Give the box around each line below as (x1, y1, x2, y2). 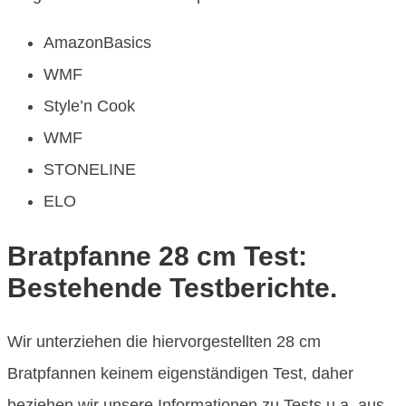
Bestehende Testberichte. (7, 272, 337, 303)
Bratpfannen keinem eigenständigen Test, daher (7, 363, 353, 382)
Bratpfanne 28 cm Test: (7, 240, 307, 271)
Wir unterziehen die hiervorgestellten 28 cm (7, 332, 321, 351)
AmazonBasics (43, 34, 151, 53)
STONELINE (43, 160, 136, 179)
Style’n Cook (43, 97, 135, 116)
